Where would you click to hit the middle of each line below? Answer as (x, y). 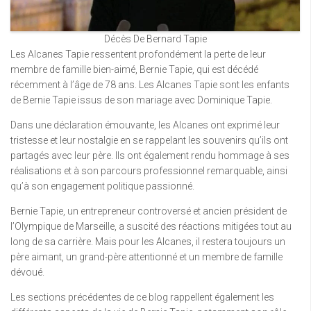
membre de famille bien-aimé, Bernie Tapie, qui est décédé (134, 69)
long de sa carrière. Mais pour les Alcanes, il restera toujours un (148, 242)
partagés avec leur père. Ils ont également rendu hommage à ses (150, 155)
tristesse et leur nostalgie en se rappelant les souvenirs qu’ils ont (149, 140)
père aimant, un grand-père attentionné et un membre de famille (146, 257)
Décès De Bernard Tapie (155, 39)
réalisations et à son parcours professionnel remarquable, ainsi (149, 171)
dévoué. (27, 272)
